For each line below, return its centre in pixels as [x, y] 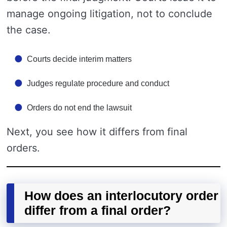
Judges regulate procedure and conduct [98, 83]
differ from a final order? [98, 210]
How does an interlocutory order [121, 196]
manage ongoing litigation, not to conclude [109, 14]
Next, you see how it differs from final [97, 132]
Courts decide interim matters [79, 59]
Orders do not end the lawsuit [79, 108]
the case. [29, 30]
